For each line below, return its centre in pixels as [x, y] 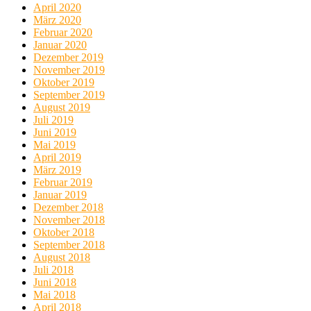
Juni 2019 [55, 132]
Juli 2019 [53, 119]
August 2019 [62, 107]
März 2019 [57, 169]
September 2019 [69, 94]
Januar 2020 [60, 44]
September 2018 [69, 244]
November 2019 [69, 69]
